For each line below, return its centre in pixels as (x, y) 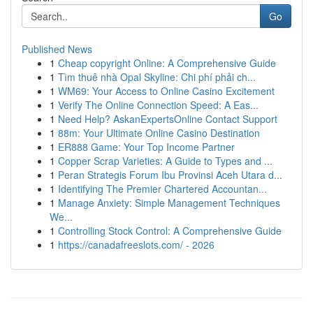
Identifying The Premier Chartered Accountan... (162, 189)
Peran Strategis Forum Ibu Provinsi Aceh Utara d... (170, 175)
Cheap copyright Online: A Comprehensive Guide (167, 63)
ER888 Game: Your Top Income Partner (146, 147)
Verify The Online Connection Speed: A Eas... (158, 105)
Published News (57, 49)
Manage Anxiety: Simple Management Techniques (169, 203)
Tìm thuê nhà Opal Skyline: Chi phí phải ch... (157, 77)
